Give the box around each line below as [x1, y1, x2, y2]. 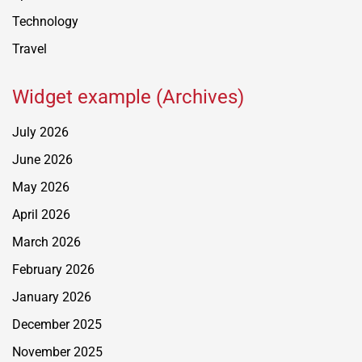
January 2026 [12, 288, 91, 305]
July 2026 [12, 124, 69, 140]
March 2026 [12, 234, 81, 250]
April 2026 [12, 206, 70, 222]
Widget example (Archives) [12, 85, 244, 108]
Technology [12, 13, 78, 29]
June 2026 [12, 151, 73, 167]
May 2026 [12, 179, 69, 195]
